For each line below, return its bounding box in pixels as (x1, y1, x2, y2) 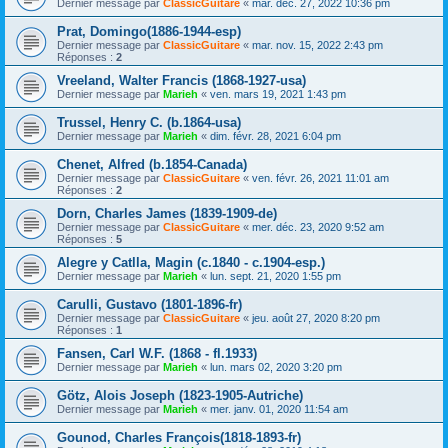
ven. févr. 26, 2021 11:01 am (252, 172, 389, 185)
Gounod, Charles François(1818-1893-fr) (57, 430, 301, 446)
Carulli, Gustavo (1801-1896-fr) (57, 297, 242, 313)
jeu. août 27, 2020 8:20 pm (252, 312, 380, 325)
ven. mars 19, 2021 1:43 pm (210, 88, 346, 101)
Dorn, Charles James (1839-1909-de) (57, 206, 277, 222)
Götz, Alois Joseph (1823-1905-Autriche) (57, 388, 303, 404)
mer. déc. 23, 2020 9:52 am (252, 221, 384, 234)
